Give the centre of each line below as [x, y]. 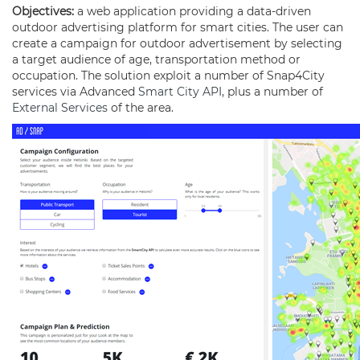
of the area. [142, 107]
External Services [60, 107]
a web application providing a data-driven [194, 11]
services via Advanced [75, 91]
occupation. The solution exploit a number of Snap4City [168, 75]
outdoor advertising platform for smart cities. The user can [178, 27]
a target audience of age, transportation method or [156, 59]
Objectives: [45, 11]
